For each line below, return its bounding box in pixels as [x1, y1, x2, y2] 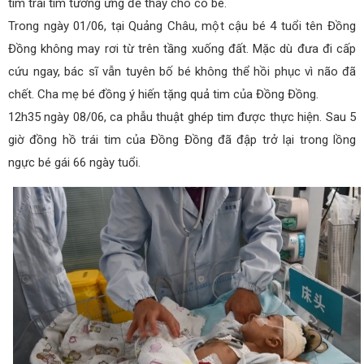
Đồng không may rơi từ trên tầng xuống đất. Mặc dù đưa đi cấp [8, 41, 356, 57]
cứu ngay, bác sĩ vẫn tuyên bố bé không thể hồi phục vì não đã [8, 64, 356, 80]
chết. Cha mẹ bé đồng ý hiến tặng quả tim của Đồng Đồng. [8, 87, 318, 102]
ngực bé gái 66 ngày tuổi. [8, 155, 141, 171]
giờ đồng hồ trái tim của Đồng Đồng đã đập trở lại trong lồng [8, 132, 356, 148]
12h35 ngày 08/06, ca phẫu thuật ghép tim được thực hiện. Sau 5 [8, 110, 356, 125]
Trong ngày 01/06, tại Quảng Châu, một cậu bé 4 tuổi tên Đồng [8, 19, 356, 34]
